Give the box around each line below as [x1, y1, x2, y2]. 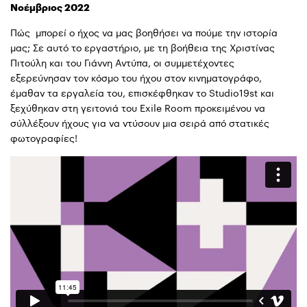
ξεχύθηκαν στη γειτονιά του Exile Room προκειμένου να [10, 102, 265, 114]
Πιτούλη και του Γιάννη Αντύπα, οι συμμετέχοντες [10, 57, 234, 69]
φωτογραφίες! [10, 132, 77, 144]
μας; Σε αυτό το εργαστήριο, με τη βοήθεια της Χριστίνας [10, 42, 275, 53]
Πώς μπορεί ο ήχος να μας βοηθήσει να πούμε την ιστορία [10, 27, 278, 38]
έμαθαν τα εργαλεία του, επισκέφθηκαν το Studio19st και [10, 87, 274, 99]
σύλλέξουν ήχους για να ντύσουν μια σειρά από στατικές [10, 117, 269, 129]
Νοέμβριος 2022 [10, 1, 90, 13]
